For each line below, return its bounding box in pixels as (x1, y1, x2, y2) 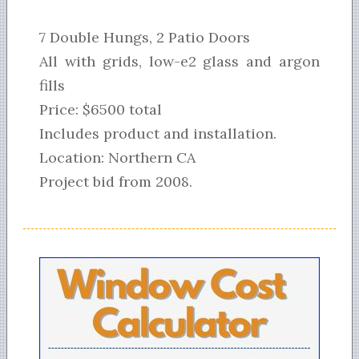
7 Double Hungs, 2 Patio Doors (39, 28, 250, 47)
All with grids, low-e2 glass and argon (39, 52, 320, 71)
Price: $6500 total (39, 100, 162, 119)
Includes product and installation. (39, 124, 276, 143)
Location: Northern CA (39, 148, 196, 167)
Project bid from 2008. (39, 172, 192, 192)
